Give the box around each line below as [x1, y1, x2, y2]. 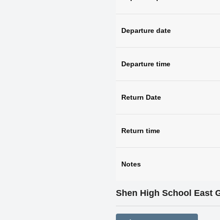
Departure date [121, 26, 171, 34]
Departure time [121, 59, 170, 68]
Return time [121, 126, 160, 135]
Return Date [121, 93, 161, 101]
